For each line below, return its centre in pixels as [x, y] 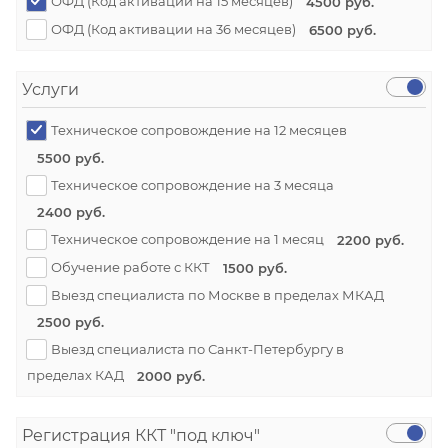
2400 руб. [71, 211]
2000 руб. [171, 376]
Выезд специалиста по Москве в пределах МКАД [216, 294]
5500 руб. [70, 157]
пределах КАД [77, 374]
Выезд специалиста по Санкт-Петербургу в [196, 348]
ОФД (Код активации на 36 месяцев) [173, 29]
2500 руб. [70, 321]
